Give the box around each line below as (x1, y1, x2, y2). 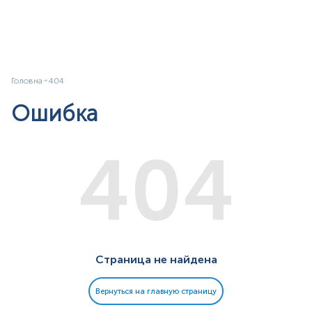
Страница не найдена (95, 253, 217, 267)
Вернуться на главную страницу (95, 286, 217, 296)
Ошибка (11, 100, 97, 127)
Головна (11, 75, 42, 86)
